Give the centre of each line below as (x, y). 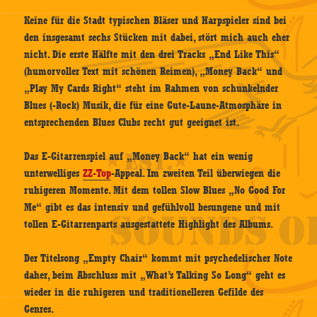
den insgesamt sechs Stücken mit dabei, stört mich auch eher (157, 38)
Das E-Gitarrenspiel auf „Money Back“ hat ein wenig (139, 157)
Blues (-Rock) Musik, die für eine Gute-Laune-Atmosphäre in (153, 106)
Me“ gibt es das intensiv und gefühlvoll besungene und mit (152, 208)
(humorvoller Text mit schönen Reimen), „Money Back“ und (154, 72)
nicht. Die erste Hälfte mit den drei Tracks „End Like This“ (152, 55)
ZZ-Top (97, 174)
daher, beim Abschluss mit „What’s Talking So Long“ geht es (155, 276)
